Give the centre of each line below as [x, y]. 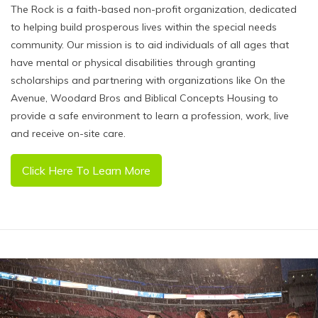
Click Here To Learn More [86, 170]
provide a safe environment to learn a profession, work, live [150, 116]
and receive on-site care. [68, 133]
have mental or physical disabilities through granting [133, 62]
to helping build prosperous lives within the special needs [144, 27]
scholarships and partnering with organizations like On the [148, 80]
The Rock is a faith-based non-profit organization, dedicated [154, 9]
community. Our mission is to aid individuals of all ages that [150, 45]
